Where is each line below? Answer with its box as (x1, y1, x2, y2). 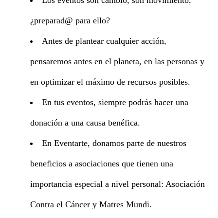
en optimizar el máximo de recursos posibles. (30, 76, 190, 87)
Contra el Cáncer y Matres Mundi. (30, 199, 152, 209)
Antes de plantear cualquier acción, (41, 36, 166, 46)
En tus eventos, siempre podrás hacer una (41, 97, 188, 107)
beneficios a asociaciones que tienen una (30, 158, 173, 168)
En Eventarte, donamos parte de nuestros (41, 138, 186, 148)
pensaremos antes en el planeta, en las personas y (30, 56, 204, 66)
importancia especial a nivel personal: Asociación (30, 179, 205, 189)
